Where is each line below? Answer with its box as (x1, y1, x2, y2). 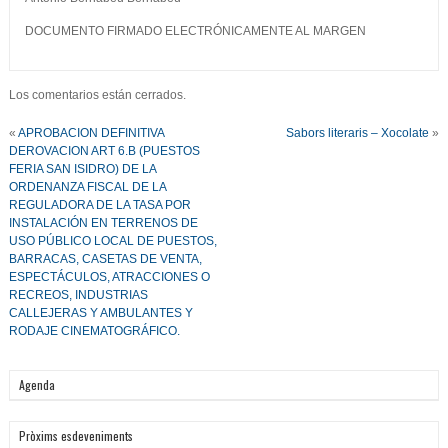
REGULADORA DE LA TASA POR (8, 198, 191, 212)
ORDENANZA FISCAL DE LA (8, 180, 166, 194)
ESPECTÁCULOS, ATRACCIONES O (8, 270, 210, 284)
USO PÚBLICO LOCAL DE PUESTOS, (8, 234, 217, 248)
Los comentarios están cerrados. (8, 88, 186, 102)
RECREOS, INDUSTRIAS (8, 288, 148, 302)
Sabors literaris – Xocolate (286, 126, 430, 140)
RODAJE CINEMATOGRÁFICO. (8, 324, 180, 338)
